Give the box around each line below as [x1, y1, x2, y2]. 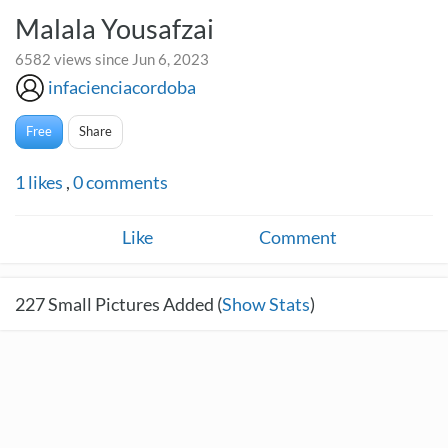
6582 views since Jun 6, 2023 [15, 50, 209, 68]
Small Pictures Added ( [45, 293, 222, 315]
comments [83, 171, 168, 193]
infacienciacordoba [48, 76, 196, 98]
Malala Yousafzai [15, 12, 214, 45]
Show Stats [222, 293, 310, 315]
